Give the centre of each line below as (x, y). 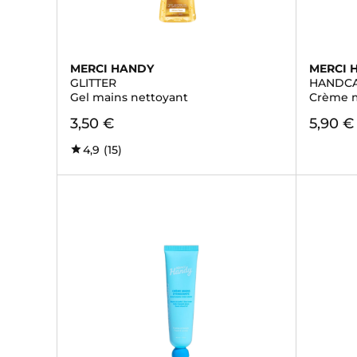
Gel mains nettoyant (129, 97)
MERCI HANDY (112, 69)
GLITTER (93, 83)
